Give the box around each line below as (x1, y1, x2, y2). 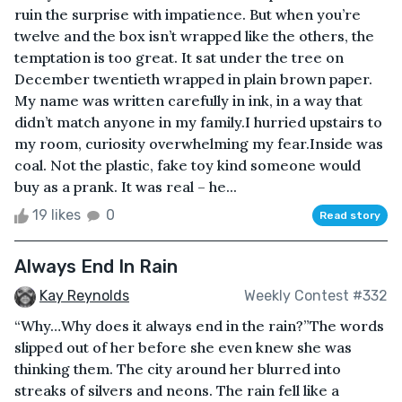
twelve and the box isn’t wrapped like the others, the (14, 26, 374, 45)
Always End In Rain (14, 255, 178, 277)
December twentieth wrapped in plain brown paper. (14, 69, 372, 88)
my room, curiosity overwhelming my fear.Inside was (14, 134, 383, 153)
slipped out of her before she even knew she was (14, 337, 352, 356)
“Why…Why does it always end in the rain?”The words (14, 316, 384, 335)
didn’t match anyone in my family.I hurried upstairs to (14, 112, 382, 131)
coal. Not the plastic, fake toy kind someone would (14, 155, 361, 174)
